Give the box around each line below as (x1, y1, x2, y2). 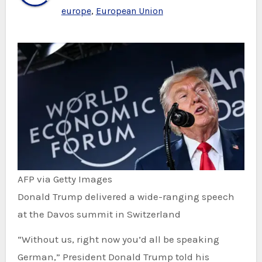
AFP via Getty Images (17, 173, 112, 185)
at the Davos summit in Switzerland (17, 208, 181, 220)
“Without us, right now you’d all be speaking (17, 233, 30, 246)
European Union (95, 5, 163, 16)
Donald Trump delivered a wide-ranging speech (17, 191, 235, 203)
